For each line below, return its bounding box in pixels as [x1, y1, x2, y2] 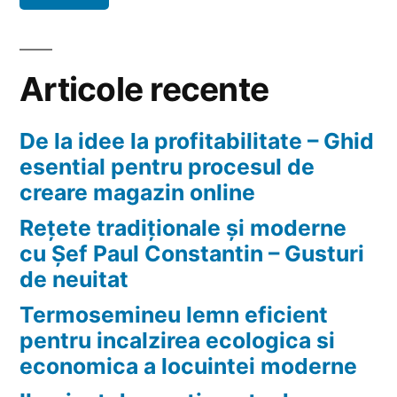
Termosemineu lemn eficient [19, 301, 328, 329]
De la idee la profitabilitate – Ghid [19, 128, 374, 155]
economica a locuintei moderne [19, 353, 357, 380]
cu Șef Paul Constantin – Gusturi [19, 240, 364, 268]
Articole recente [19, 69, 269, 110]
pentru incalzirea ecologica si [19, 327, 335, 354]
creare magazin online [19, 179, 255, 206]
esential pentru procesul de [19, 153, 315, 181]
